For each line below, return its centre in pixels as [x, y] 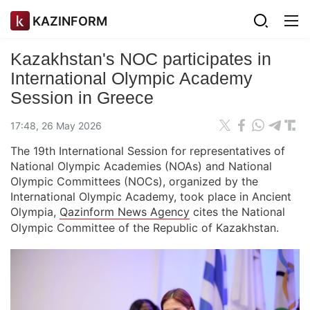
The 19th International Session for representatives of [148, 151]
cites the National [237, 212]
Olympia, [35, 212]
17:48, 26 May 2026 [56, 125]
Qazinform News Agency [125, 212]
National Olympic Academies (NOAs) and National [141, 166]
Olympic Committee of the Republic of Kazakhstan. [145, 228]
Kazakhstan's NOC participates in [141, 59]
